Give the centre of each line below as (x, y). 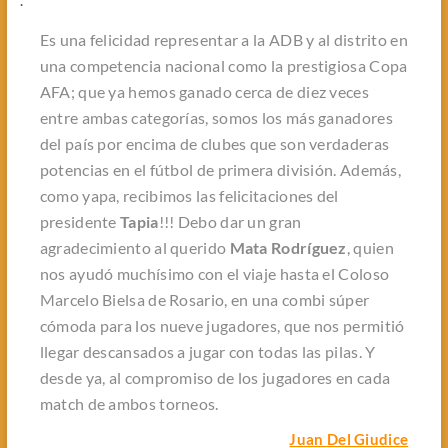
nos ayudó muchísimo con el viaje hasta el (189, 273)
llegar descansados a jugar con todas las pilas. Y (207, 351)
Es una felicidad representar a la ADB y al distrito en (223, 39)
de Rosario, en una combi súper (257, 299)
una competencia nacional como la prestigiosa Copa (223, 65)
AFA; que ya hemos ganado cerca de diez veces (204, 91)
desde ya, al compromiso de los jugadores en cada (215, 377)
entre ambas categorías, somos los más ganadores (216, 117)
